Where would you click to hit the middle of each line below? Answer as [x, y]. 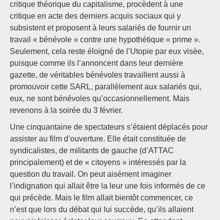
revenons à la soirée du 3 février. [66, 110]
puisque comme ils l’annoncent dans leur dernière [96, 63]
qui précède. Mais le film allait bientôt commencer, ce [101, 198]
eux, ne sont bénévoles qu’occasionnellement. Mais [100, 98]
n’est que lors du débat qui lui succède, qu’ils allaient [102, 209]
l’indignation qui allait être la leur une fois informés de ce [108, 186]
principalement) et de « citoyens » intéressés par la [98, 162]
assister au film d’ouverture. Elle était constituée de [98, 139]
